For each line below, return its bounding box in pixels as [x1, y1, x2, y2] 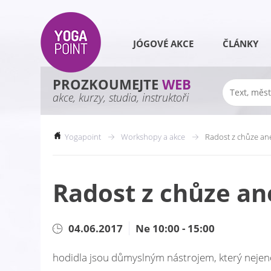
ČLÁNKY [223, 38, 258, 50]
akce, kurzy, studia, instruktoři [53, 90, 189, 105]
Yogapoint [65, 131, 101, 142]
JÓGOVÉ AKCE [132, 38, 194, 50]
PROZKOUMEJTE [53, 75, 162, 94]
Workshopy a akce [121, 131, 185, 142]
